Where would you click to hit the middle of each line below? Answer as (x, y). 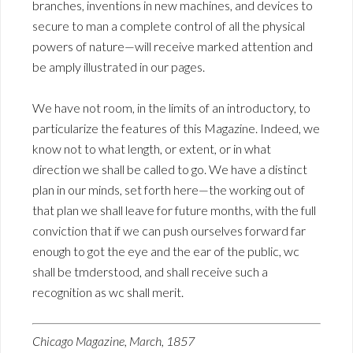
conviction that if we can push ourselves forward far (169, 231)
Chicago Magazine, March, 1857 (113, 341)
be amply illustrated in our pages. (119, 67)
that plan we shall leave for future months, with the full (174, 210)
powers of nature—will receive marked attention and (173, 46)
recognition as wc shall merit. (108, 292)
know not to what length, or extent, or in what (152, 149)
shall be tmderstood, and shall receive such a (150, 272)
